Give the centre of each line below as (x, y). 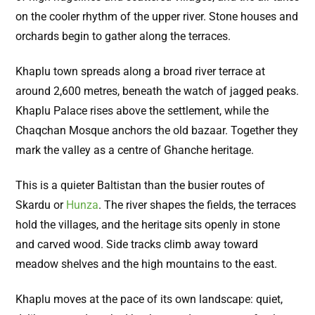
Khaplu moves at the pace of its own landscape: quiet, (149, 300)
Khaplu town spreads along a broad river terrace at (140, 72)
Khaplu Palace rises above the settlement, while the (142, 111)
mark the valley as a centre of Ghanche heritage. (135, 150)
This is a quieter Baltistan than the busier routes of (140, 186)
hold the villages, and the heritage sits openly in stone (148, 225)
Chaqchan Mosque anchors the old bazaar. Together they (157, 131)
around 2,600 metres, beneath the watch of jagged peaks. (157, 91)
